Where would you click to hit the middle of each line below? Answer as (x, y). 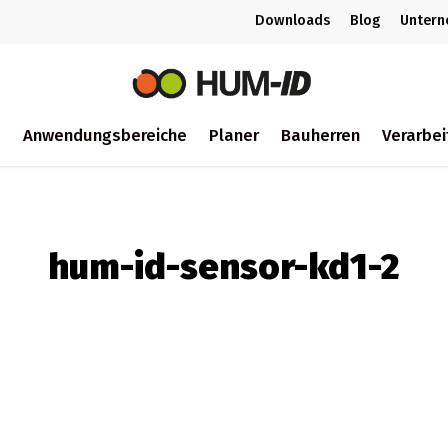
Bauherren (320, 134)
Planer (233, 134)
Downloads (292, 20)
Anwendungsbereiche (104, 134)
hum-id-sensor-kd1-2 (224, 267)
